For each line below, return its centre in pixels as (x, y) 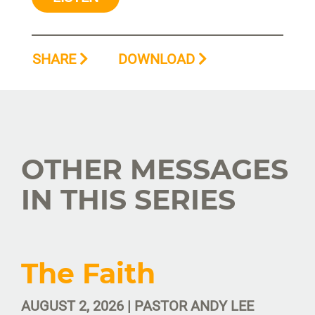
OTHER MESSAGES (155, 169)
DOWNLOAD (158, 59)
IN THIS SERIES (128, 199)
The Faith (88, 273)
